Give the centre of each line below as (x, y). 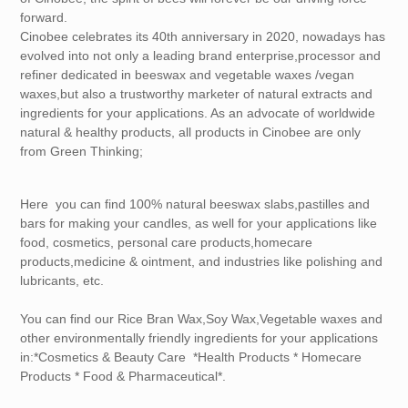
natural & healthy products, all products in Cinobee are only (191, 133)
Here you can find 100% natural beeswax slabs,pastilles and (195, 204)
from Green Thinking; (82, 152)
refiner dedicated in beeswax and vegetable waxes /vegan (188, 75)
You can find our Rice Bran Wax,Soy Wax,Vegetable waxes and (202, 319)
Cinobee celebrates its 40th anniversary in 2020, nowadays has (203, 37)
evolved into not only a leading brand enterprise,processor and (201, 56)
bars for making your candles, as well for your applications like (199, 224)
